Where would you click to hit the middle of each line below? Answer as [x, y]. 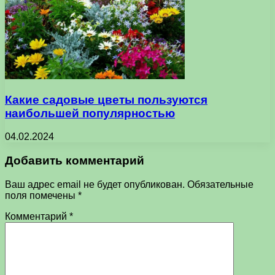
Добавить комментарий [75, 161]
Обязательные [220, 184]
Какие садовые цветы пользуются [106, 99]
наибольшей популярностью [90, 113]
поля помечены [41, 195]
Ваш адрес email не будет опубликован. [95, 184]
